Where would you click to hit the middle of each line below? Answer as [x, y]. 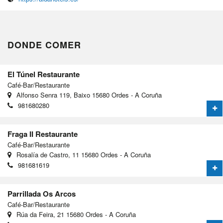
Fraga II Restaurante [43, 134]
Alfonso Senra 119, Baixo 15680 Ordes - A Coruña [89, 95]
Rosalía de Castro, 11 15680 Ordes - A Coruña [84, 155]
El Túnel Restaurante [44, 74]
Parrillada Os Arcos [42, 194]
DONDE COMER [44, 45]
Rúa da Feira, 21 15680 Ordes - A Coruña [76, 214]
